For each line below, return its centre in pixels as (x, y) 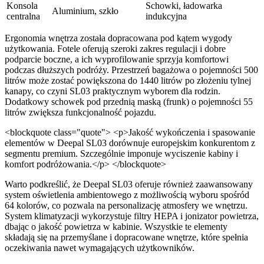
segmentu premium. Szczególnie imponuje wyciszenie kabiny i (121, 154)
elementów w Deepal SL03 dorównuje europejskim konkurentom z (130, 143)
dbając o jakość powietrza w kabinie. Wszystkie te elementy (116, 227)
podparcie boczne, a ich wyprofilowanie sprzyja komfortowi (117, 60)
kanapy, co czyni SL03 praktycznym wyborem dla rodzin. (113, 91)
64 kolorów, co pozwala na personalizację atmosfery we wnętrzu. (126, 206)
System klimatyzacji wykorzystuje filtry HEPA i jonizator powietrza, (132, 216)
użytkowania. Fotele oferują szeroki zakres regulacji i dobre (115, 49)
